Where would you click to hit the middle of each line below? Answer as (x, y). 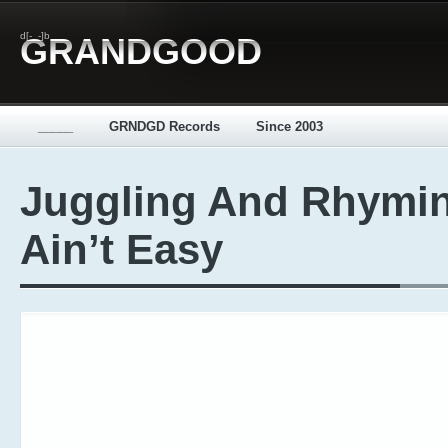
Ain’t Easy (121, 249)
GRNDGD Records (164, 126)
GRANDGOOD (141, 51)
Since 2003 (289, 126)
